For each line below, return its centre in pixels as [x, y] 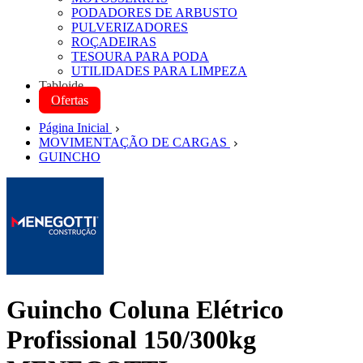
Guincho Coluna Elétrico [145, 310]
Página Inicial [75, 128]
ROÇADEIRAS [114, 42]
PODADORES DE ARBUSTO [154, 13]
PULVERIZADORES [130, 27]
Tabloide [61, 85]
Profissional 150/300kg [131, 340]
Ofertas [70, 100]
